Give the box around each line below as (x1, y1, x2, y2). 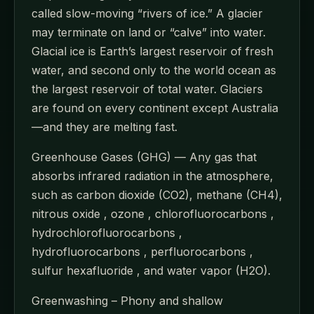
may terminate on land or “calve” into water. (32, 25, 266, 39)
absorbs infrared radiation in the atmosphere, (32, 168, 273, 183)
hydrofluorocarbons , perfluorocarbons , (32, 244, 253, 259)
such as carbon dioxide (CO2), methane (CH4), (32, 187, 282, 202)
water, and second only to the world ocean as (32, 62, 276, 77)
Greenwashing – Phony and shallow (32, 293, 223, 308)
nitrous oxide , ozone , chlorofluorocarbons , (32, 206, 274, 221)
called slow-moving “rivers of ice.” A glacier (32, 6, 263, 20)
